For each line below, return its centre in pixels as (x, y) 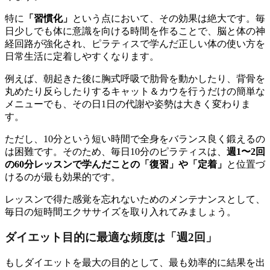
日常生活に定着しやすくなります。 (82, 56)
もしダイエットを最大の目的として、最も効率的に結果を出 (135, 263)
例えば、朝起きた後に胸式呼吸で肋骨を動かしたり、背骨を (135, 78)
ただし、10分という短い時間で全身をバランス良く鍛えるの (135, 139)
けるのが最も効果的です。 (63, 177)
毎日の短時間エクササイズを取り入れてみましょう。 (121, 212)
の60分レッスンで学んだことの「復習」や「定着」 (116, 164)
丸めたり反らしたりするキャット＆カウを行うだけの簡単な (135, 91)
